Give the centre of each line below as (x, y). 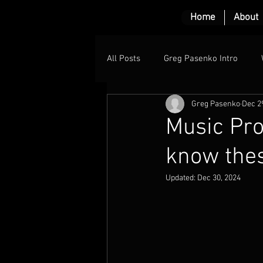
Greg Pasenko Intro (201, 58)
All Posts (124, 58)
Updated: (181, 178)
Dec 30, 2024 (219, 178)
